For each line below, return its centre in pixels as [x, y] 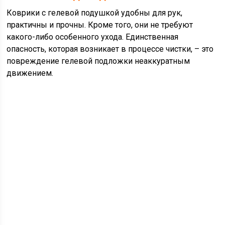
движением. [30, 73]
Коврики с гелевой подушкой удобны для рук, [95, 13]
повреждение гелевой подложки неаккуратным [98, 61]
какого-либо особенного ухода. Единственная [93, 37]
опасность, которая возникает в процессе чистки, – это [110, 49]
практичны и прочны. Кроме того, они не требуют [100, 25]
